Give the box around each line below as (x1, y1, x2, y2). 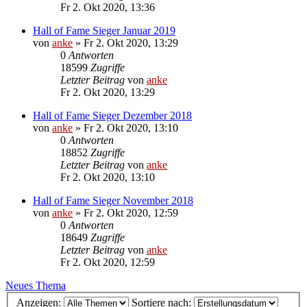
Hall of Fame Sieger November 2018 (33, 194, 193, 206)
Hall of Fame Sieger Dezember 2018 (33, 109, 192, 121)
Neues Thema (5, 279, 66, 291)
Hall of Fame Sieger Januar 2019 (33, 24, 175, 36)
